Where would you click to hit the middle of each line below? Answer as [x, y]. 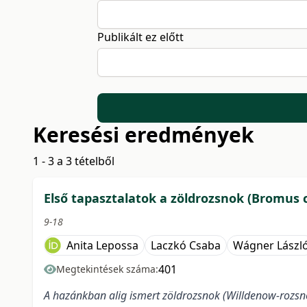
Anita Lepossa [102, 246]
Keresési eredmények [144, 135]
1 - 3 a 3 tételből [74, 161]
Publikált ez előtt [140, 37]
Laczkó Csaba [186, 246]
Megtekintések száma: [107, 269]
